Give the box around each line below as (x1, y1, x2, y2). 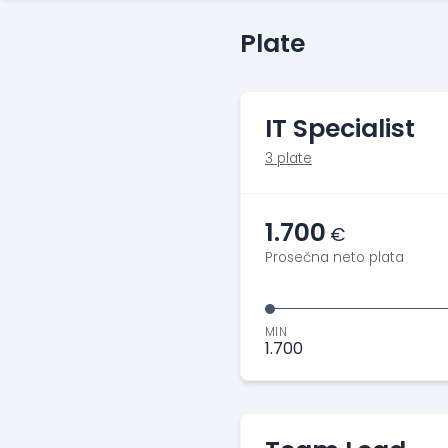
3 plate (265, 149, 312, 168)
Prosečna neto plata (265, 248, 404, 267)
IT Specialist (265, 111, 415, 146)
